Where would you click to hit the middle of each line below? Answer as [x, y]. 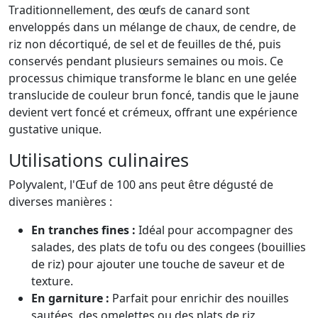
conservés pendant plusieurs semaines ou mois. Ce [146, 61]
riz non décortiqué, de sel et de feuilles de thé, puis [145, 44]
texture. [52, 281]
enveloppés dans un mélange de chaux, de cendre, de [152, 27]
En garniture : [70, 298]
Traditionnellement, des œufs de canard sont [129, 10]
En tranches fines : [83, 230]
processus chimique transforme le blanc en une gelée [153, 78]
